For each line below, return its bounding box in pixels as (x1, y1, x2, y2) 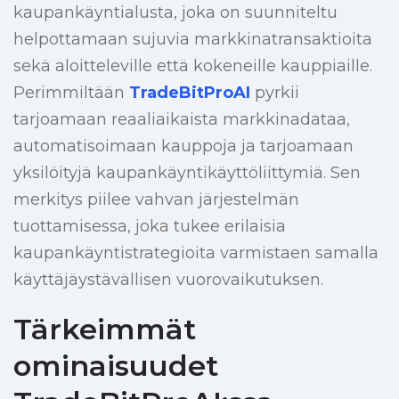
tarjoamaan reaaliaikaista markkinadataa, (13, 110, 350, 130)
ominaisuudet (13, 348, 218, 384)
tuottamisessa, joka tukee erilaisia (13, 216, 286, 237)
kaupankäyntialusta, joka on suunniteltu (13, 3, 338, 23)
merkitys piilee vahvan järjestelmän (13, 190, 299, 210)
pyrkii (250, 83, 299, 103)
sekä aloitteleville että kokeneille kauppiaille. (13, 56, 372, 77)
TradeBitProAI (129, 83, 250, 103)
